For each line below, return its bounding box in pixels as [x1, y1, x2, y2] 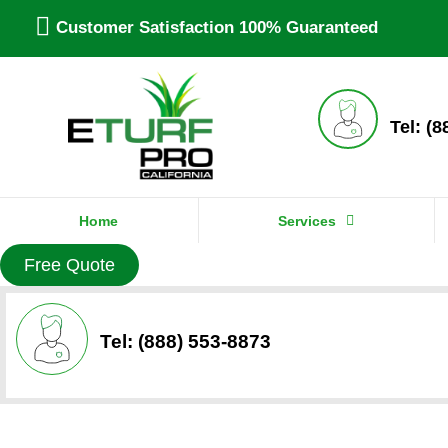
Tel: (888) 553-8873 [100, 330, 271, 352]
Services [278, 212, 337, 229]
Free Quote [24, 254, 115, 275]
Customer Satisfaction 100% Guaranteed [56, 17, 378, 37]
